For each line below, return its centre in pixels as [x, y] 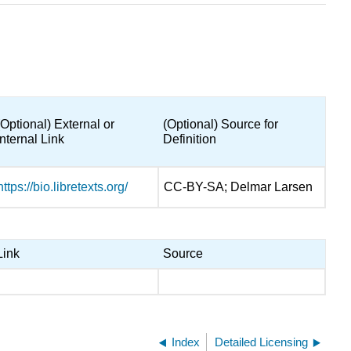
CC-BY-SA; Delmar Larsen [239, 187]
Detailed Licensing [261, 342]
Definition [190, 139]
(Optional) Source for [221, 125]
